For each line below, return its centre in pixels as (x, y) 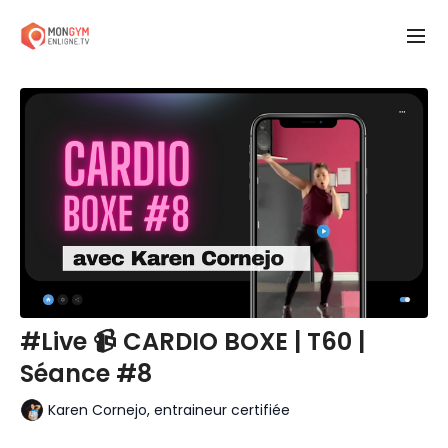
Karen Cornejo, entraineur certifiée (169, 410)
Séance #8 (86, 373)
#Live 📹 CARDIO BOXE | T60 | (192, 341)
